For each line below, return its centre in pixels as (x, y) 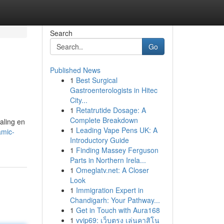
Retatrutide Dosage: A (111, 110)
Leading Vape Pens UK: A (116, 130)
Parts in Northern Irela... (108, 160)
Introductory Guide (99, 140)
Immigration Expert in (109, 190)
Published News (75, 70)
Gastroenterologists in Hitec (113, 90)
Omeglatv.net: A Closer (112, 170)
